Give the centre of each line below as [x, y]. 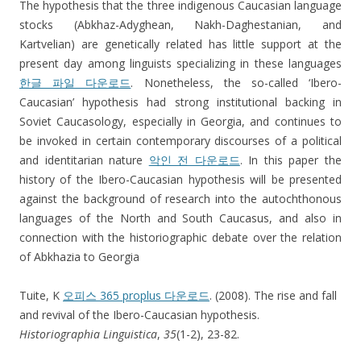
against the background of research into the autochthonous [180, 199]
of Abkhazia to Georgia [79, 257]
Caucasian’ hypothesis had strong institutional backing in [180, 102]
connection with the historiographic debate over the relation [180, 238]
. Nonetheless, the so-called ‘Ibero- [237, 83]
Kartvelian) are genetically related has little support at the [180, 44]
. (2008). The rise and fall [273, 296]
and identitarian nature [84, 160]
